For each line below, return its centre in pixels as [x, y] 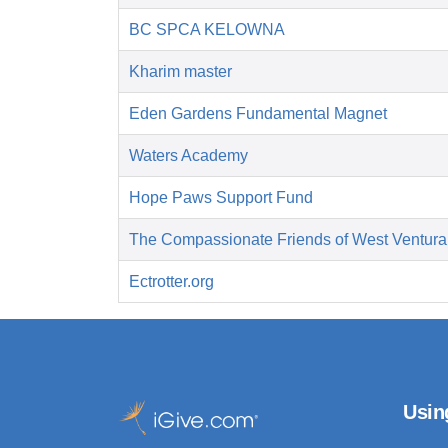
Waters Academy [188, 156]
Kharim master [180, 72]
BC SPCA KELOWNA [207, 30]
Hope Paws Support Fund [221, 198]
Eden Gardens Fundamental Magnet [258, 114]
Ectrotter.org [171, 282]
